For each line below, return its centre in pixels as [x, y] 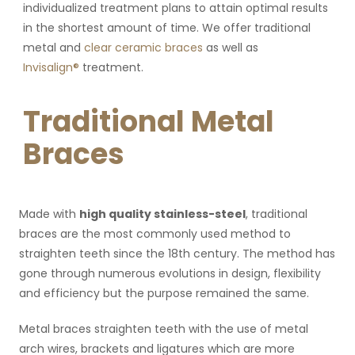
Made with [47, 214]
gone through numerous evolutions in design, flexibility [170, 273]
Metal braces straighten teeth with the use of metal [163, 329]
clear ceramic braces [143, 48]
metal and [53, 48]
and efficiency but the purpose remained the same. [164, 293]
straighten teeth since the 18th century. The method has [177, 254]
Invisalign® [51, 67]
